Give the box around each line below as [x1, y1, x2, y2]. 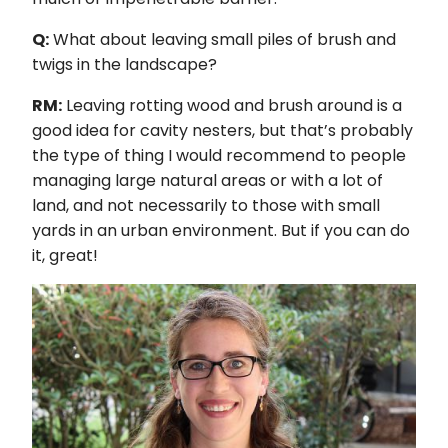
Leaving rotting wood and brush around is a [62, 94, 402, 117]
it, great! [32, 244, 98, 267]
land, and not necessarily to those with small [32, 194, 380, 217]
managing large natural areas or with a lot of [32, 169, 383, 192]
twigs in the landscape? [32, 53, 217, 76]
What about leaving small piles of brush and [49, 28, 396, 51]
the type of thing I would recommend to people [32, 144, 406, 167]
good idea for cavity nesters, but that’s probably [32, 119, 413, 142]
